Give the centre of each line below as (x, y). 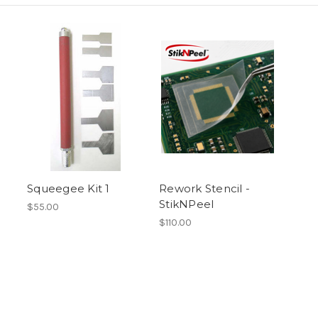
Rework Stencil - (204, 189)
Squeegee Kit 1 (68, 189)
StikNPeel (187, 204)
